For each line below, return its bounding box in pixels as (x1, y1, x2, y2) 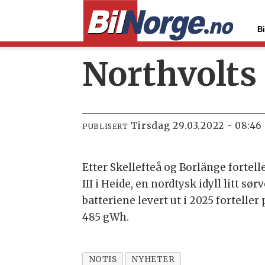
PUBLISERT (82, 122, 128, 131)
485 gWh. (82, 211, 130, 224)
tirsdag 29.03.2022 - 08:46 (138, 120, 262, 132)
